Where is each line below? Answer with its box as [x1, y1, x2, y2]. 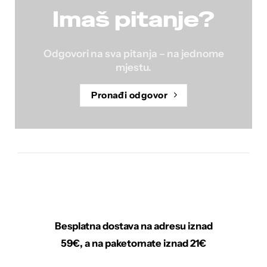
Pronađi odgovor [91, 89, 168, 101]
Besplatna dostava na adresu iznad [54, 220, 213, 232]
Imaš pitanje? [52, 5, 215, 33]
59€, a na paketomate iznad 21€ [61, 237, 206, 249]
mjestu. [116, 61, 151, 74]
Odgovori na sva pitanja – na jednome [43, 47, 224, 60]
